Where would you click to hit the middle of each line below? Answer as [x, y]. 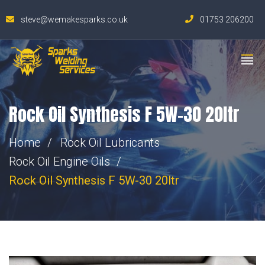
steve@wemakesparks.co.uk [74, 20]
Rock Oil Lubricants [110, 143]
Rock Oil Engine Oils [59, 161]
